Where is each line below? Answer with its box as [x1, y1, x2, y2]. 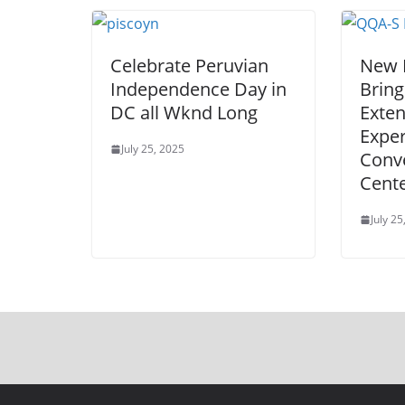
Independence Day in [110, 77, 287, 102]
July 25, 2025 [121, 141, 184, 157]
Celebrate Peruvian [110, 53, 268, 79]
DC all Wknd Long [110, 100, 258, 126]
